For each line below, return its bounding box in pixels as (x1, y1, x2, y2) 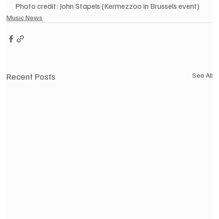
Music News (6, 13, 43, 22)
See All (192, 70, 213, 79)
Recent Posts (6, 70, 56, 82)
